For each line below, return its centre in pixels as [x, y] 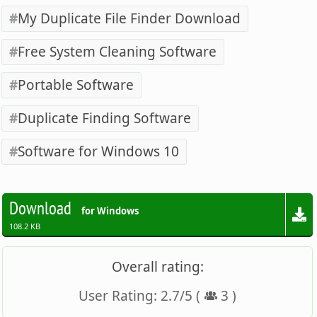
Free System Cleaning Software [117, 51]
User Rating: [120, 295]
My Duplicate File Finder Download [129, 18]
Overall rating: [157, 266]
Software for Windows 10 [99, 151]
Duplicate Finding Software [105, 118]
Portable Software [76, 85]
